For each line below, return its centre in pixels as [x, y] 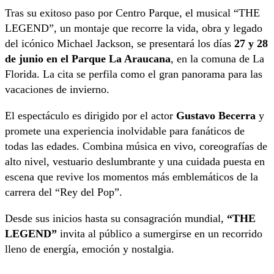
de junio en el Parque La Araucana [88, 58]
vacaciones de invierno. [57, 89]
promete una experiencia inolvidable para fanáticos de [125, 131]
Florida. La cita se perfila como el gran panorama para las [134, 74]
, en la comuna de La [217, 58]
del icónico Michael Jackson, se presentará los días [120, 43]
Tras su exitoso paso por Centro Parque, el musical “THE [132, 13]
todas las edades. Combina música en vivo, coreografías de [136, 146]
